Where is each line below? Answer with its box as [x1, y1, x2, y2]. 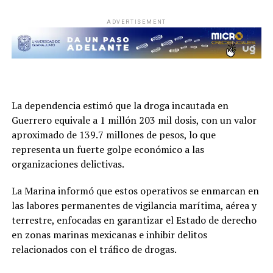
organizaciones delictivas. [11, 157, 124, 171]
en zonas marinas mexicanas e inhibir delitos [11, 228, 207, 242]
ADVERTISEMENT [106, 19, 167, 26]
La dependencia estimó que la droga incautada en [11, 99, 229, 113]
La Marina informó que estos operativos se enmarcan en [11, 184, 259, 198]
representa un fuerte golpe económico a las [11, 143, 204, 157]
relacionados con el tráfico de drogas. [11, 243, 177, 257]
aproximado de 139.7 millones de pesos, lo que [11, 128, 216, 142]
